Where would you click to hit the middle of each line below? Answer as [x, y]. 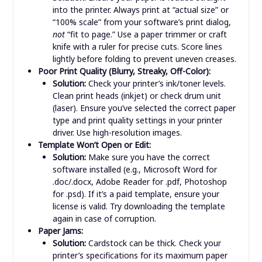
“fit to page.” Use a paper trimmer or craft [146, 211]
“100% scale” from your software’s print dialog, [142, 199]
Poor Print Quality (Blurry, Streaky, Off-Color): [124, 248]
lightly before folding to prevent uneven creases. [144, 236]
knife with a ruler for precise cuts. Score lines [137, 224]
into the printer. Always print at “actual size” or [140, 187]
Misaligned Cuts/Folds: [80, 162]
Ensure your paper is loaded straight [156, 175]
